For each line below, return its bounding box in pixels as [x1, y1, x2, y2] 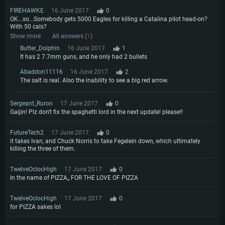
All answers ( [52, 33, 87, 40]
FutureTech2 [10, 129, 44, 137]
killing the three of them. [10, 145, 75, 153]
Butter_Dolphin [20, 45, 60, 52]
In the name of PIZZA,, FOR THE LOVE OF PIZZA [10, 174, 138, 182]
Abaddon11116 [20, 68, 63, 76]
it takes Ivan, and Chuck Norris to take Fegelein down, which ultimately [10, 138, 200, 145]
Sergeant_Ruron [10, 100, 53, 107]
